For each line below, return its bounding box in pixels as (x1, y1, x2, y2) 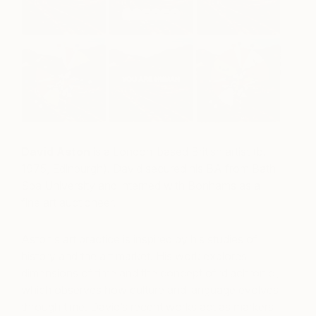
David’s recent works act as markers (90, 299, 274, 314)
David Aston (21, 144, 90, 159)
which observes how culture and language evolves (21, 282, 279, 297)
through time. (21, 299, 90, 314)
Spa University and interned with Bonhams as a (21, 178, 260, 193)
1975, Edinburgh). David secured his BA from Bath (21, 161, 276, 176)
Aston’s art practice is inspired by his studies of (21, 231, 257, 246)
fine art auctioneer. (21, 195, 119, 209)
